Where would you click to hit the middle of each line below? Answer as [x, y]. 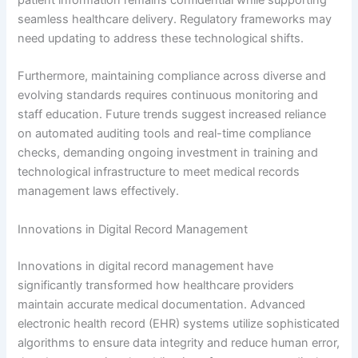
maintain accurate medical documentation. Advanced [162, 304]
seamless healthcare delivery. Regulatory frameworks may [175, 20]
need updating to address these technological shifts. [161, 39]
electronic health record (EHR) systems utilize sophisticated [179, 323]
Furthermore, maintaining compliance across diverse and [172, 76]
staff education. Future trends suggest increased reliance [172, 115]
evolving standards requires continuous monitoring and [168, 95]
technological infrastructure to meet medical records [159, 172]
